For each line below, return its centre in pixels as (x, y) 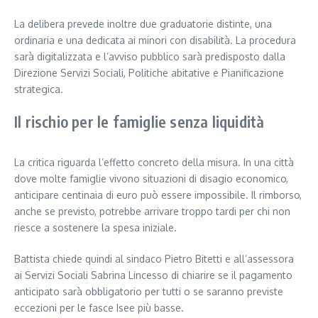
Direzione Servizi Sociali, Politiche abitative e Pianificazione (149, 73)
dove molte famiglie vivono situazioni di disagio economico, (151, 179)
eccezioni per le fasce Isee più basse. (99, 308)
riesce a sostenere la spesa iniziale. (95, 228)
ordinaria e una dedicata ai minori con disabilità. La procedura (155, 40)
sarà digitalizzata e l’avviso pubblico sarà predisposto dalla (150, 57)
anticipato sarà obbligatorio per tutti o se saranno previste (149, 292)
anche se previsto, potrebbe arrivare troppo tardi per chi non (152, 212)
